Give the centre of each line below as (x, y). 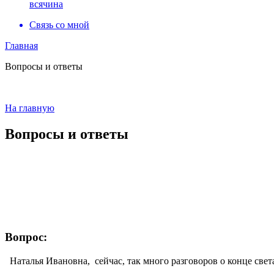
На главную (30, 108)
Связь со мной (59, 25)
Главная (21, 46)
